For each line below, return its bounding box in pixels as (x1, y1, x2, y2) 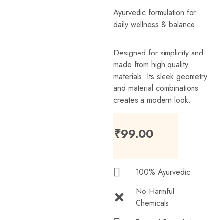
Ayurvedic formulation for (113, 6, 196, 18)
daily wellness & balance (113, 18, 195, 30)
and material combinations (113, 82, 199, 94)
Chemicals (136, 197, 169, 209)
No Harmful (136, 186, 175, 197)
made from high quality (113, 58, 189, 70)
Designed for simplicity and (113, 47, 204, 58)
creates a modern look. (113, 94, 191, 106)
